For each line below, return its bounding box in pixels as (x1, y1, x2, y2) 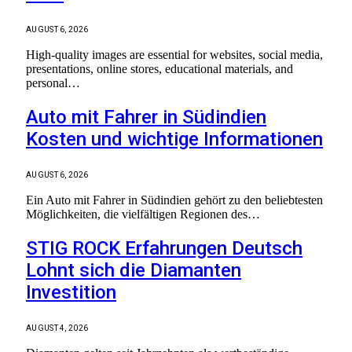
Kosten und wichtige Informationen (26, 128, 323, 151)
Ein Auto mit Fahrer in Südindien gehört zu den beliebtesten (26, 193, 323, 207)
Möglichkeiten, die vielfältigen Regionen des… (26, 207, 260, 222)
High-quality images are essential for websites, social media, (26, 48, 323, 62)
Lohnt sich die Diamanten (26, 259, 241, 282)
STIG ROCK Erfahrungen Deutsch (26, 237, 302, 260)
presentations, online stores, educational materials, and (26, 62, 293, 76)
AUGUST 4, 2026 (26, 324, 89, 332)
